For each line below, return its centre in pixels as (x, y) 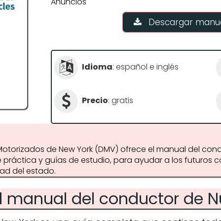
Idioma (97, 67)
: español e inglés (146, 67)
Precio (95, 101)
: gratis (121, 101)
